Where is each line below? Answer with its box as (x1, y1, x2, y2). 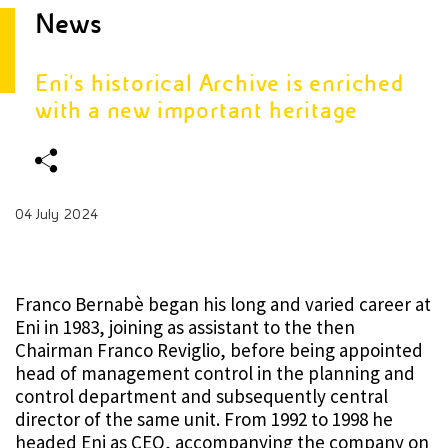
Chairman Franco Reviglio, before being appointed (15, 338, 423, 362)
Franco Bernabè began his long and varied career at (15, 292, 431, 316)
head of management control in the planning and (15, 361, 415, 385)
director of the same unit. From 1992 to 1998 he (15, 407, 393, 431)
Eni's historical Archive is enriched (35, 70, 404, 97)
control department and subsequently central (15, 384, 388, 408)
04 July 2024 (15, 206, 99, 222)
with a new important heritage (35, 97, 359, 124)
